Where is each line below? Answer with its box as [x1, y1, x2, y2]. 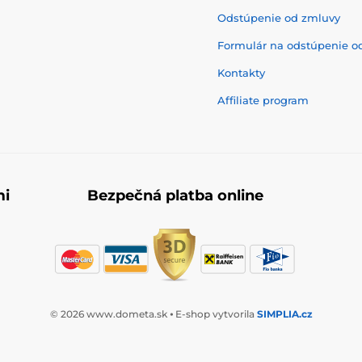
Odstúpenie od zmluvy [217, 11, 340, 24]
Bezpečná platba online [87, 187, 263, 204]
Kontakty [217, 66, 265, 79]
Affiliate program [217, 94, 309, 107]
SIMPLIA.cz [256, 307, 313, 320]
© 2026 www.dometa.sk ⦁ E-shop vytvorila [49, 307, 257, 320]
